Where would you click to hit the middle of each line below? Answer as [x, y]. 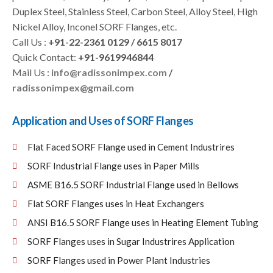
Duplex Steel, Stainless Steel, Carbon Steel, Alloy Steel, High [135, 12]
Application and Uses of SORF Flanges [103, 121]
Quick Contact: [45, 57]
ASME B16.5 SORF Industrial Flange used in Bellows [133, 185]
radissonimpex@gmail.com [73, 88]
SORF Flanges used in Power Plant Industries [119, 261]
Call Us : [30, 42]
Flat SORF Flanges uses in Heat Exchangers [116, 204]
